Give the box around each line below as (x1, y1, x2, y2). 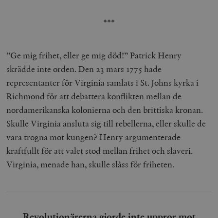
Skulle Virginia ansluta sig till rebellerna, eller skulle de (6, 118, 206, 129)
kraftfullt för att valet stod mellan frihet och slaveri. (6, 145, 193, 157)
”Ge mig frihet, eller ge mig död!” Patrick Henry (6, 50, 182, 61)
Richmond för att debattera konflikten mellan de (6, 91, 182, 102)
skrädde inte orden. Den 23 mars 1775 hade (6, 63, 162, 75)
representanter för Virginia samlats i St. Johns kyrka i (6, 77, 199, 89)
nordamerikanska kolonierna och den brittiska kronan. (6, 104, 203, 116)
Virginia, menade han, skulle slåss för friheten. (6, 159, 175, 170)
